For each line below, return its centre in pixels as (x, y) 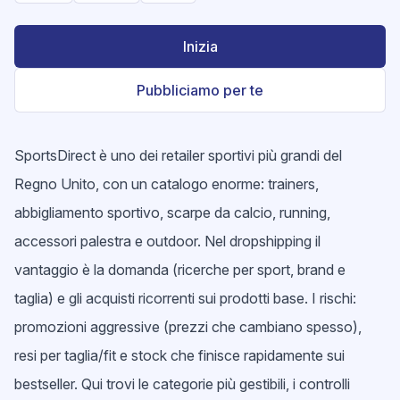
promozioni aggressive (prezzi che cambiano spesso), (188, 327)
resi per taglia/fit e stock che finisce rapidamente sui (179, 355)
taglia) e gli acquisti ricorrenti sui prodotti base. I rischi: (185, 298)
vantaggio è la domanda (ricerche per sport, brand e (180, 270)
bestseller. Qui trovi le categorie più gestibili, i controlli (182, 384)
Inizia (200, 46)
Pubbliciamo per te (200, 90)
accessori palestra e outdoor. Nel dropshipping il (167, 241)
